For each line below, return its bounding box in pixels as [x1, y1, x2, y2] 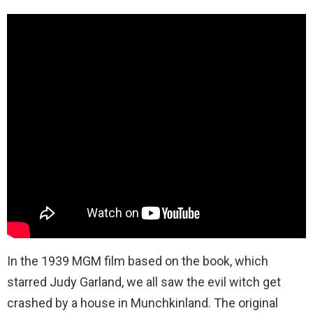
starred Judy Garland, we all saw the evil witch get [7, 274, 281, 289]
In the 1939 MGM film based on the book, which [7, 253, 268, 268]
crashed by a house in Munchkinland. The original [7, 295, 278, 310]
